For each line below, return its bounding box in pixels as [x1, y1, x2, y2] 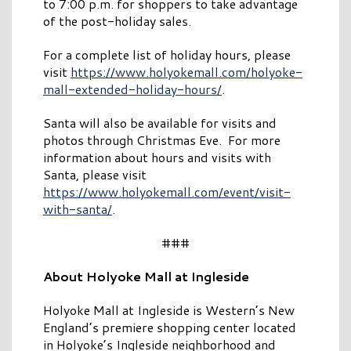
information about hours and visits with [43, 148, 271, 167]
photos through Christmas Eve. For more [43, 131, 280, 150]
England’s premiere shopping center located [43, 318, 296, 337]
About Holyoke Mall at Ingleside [43, 267, 249, 286]
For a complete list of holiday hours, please [43, 45, 291, 64]
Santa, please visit [43, 165, 147, 184]
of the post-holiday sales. [43, 12, 191, 31]
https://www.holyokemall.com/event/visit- [43, 183, 291, 201]
